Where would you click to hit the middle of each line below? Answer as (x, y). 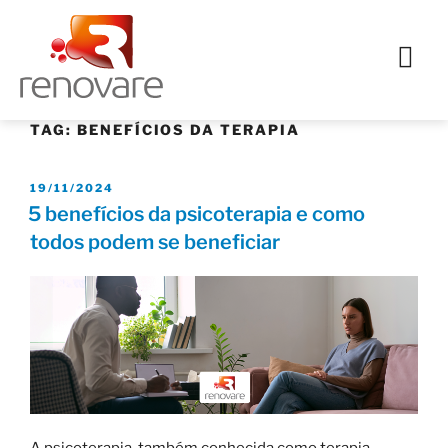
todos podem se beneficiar (155, 242)
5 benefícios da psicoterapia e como (196, 214)
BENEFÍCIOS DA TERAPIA (188, 129)
